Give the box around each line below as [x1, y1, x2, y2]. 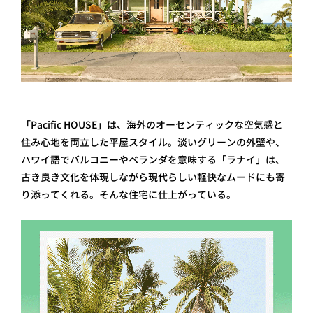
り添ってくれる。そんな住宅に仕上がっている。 [21, 187, 236, 201]
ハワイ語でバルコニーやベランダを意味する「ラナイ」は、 [21, 152, 285, 166]
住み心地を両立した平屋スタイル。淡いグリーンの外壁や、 [21, 135, 285, 149]
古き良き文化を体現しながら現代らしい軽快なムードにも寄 [21, 170, 285, 184]
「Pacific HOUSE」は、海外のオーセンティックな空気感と [21, 117, 283, 131]
